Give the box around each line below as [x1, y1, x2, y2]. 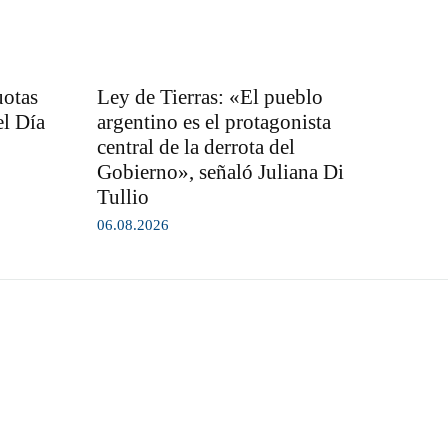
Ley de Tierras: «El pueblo [96, 84, 323, 109]
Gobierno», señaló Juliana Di [96, 159, 344, 184]
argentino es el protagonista [96, 109, 331, 134]
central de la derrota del [96, 134, 295, 159]
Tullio [96, 184, 149, 209]
